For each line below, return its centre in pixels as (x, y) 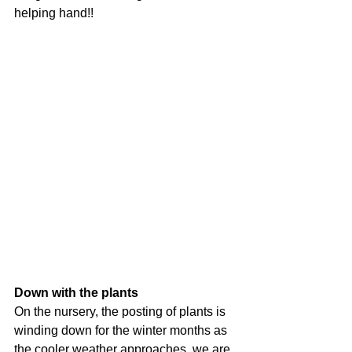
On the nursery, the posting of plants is (121, 312)
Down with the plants (76, 293)
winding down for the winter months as (122, 330)
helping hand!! (54, 13)
